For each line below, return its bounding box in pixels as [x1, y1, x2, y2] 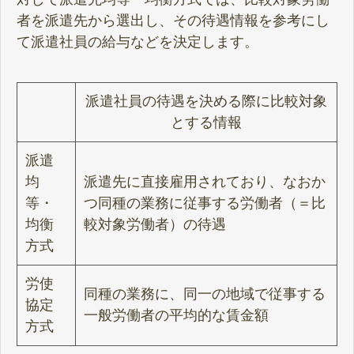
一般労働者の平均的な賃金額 [84, 307, 269, 323]
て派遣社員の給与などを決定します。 [17, 33, 258, 50]
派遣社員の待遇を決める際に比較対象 [85, 92, 327, 109]
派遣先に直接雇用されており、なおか [84, 173, 326, 190]
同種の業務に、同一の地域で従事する [84, 285, 326, 302]
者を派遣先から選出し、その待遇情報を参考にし [17, 12, 330, 28]
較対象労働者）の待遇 [84, 216, 226, 232]
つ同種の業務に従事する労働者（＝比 [84, 194, 326, 211]
